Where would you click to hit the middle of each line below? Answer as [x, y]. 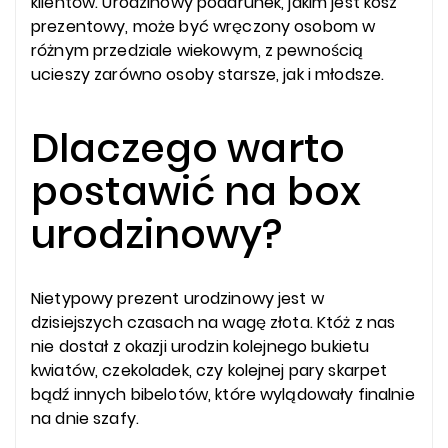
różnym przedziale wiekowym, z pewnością [197, 51]
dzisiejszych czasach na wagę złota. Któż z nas [213, 323]
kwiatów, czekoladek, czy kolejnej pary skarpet [209, 371]
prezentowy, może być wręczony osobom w [203, 27]
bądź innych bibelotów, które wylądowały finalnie [223, 395]
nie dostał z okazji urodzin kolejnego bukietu [200, 347]
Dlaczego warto [188, 149]
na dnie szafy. [85, 419]
